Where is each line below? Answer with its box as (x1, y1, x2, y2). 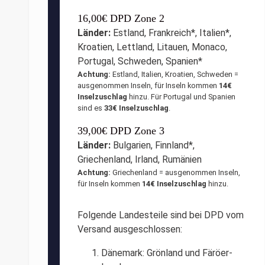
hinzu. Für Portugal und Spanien (127, 92, 235, 101)
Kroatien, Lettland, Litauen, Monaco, (77, 41, 227, 53)
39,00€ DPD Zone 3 (77, 124, 164, 137)
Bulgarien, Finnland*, (111, 139, 195, 151)
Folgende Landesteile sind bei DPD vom (77, 209, 244, 221)
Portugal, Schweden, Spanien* (77, 55, 202, 67)
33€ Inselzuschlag (104, 103, 169, 112)
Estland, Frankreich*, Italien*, (111, 27, 231, 38)
